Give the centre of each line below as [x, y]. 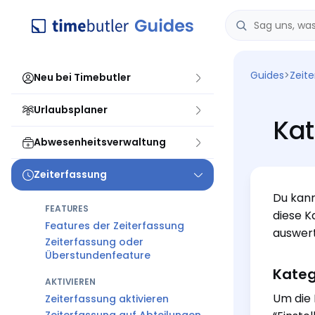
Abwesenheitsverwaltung [100, 142]
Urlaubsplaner [71, 110]
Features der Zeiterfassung [115, 226]
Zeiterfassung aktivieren [107, 299]
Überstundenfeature [98, 255]
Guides [267, 75]
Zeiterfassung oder [94, 242]
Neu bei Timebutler [82, 77]
